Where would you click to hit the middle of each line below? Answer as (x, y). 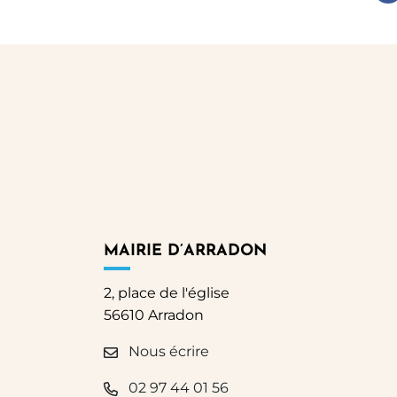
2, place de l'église (167, 293)
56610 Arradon (154, 315)
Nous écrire (167, 351)
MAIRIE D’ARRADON (185, 251)
